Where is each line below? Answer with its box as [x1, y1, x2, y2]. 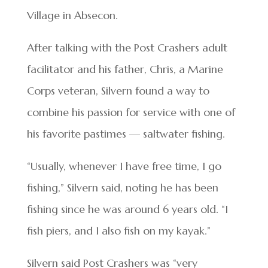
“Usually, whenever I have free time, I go [26, 159, 221, 173]
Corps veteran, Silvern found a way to [26, 84, 209, 98]
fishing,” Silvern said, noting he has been [26, 181, 218, 195]
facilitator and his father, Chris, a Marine [26, 62, 223, 77]
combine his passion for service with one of [26, 105, 235, 120]
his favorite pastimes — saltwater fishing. [26, 127, 225, 141]
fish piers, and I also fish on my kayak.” [26, 224, 211, 238]
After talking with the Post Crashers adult [26, 41, 227, 55]
